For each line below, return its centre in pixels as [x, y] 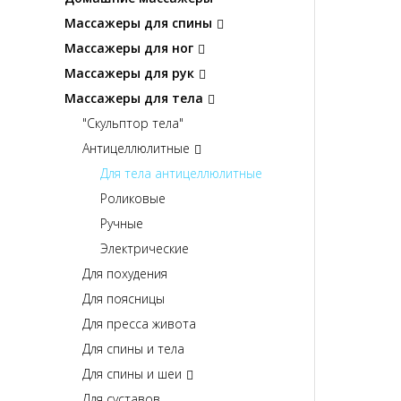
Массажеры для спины [138, 23]
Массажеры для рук [129, 73]
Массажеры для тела [134, 98]
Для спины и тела [133, 349]
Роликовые [133, 199]
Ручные [122, 224]
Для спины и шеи [132, 374]
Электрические [145, 249]
